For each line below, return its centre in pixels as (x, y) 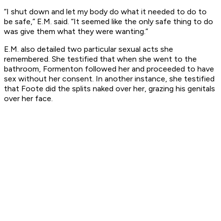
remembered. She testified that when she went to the (100, 59)
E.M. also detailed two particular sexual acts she (89, 49)
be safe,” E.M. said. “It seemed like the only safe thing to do (109, 22)
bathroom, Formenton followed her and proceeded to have (109, 69)
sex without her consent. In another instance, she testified (109, 79)
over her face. (28, 99)
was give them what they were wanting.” (76, 32)
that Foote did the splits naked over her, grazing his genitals (110, 89)
